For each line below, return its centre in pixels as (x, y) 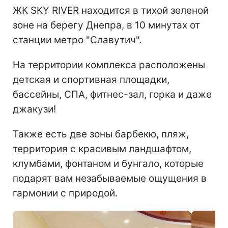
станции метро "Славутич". (77, 40)
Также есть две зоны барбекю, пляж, (101, 134)
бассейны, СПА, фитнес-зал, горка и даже (112, 94)
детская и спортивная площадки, (91, 79)
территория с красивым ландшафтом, (102, 149)
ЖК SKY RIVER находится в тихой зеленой (111, 10)
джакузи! (34, 109)
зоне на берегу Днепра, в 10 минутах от (106, 25)
